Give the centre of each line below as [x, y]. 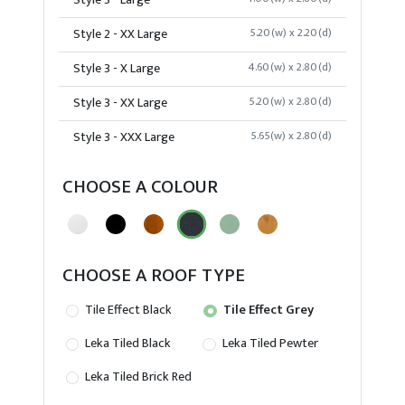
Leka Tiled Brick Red [137, 377]
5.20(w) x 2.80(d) [290, 102]
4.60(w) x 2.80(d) [290, 68]
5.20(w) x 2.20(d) [291, 33]
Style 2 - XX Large [120, 35]
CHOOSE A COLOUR [140, 188]
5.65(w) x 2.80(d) [291, 137]
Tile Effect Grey [267, 311]
